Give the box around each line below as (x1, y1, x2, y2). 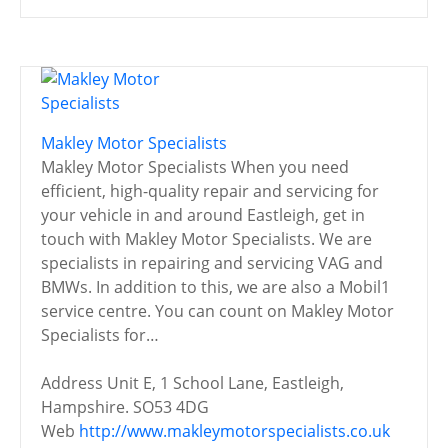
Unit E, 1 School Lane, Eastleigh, (107, 371, 344, 394)
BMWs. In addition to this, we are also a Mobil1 (41, 275, 390, 298)
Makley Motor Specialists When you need (41, 155, 349, 178)
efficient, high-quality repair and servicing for (41, 179, 379, 202)
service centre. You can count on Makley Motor (41, 299, 394, 322)
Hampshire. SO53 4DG (41, 395, 209, 418)
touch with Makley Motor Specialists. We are (41, 227, 372, 250)
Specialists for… (41, 323, 159, 346)
